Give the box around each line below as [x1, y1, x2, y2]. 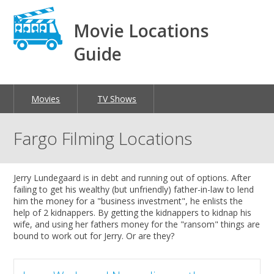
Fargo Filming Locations [13, 126, 193, 150]
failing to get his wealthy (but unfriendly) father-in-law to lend [13, 183, 254, 196]
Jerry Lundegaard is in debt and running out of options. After [13, 172, 251, 184]
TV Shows [97, 92, 137, 105]
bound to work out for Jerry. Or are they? [13, 230, 175, 242]
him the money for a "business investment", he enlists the [13, 195, 243, 207]
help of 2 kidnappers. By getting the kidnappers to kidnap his [13, 207, 252, 219]
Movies [31, 92, 61, 105]
